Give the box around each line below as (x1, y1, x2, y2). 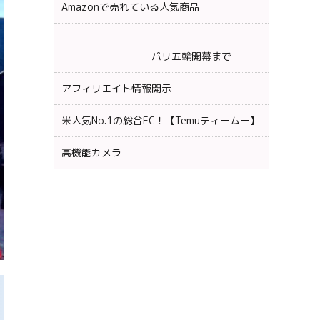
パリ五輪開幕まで (61, 49, 231, 63)
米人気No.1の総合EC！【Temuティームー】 (61, 113, 260, 127)
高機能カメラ (61, 145, 121, 159)
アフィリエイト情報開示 (61, 81, 171, 95)
